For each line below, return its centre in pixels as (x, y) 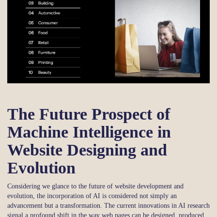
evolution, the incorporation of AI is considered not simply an (92, 196)
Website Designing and (87, 150)
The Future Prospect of (89, 114)
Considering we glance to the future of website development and (95, 186)
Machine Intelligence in (89, 132)
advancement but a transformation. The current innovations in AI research (108, 206)
